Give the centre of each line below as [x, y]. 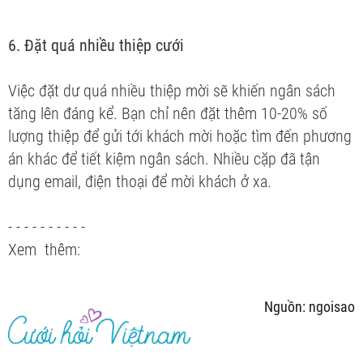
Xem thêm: [44, 250]
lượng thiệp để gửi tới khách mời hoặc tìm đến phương [180, 136]
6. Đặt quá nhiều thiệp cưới [96, 45]
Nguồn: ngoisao [310, 307]
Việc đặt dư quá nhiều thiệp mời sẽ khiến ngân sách [172, 91]
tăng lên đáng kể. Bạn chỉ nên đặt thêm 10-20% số [168, 113]
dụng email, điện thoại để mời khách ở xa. [140, 181]
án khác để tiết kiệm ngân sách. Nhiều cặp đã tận [164, 159]
